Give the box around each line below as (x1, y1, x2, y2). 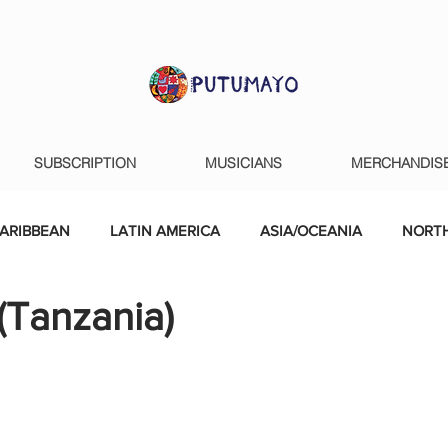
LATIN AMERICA (110, 222, 220, 239)
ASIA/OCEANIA (260, 222, 362, 239)
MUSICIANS (205, 154, 282, 172)
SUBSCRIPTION (34, 154, 136, 172)
